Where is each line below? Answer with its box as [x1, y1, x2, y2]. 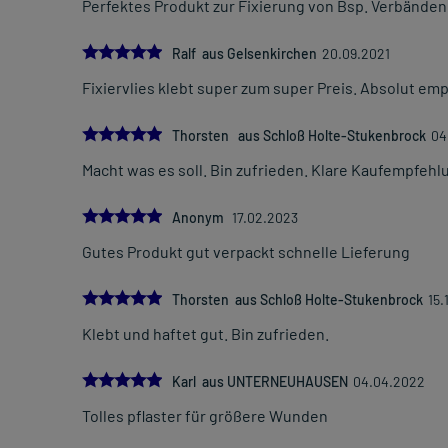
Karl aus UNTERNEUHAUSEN [172, 373, 348, 391]
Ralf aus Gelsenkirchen [172, 45, 317, 63]
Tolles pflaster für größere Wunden [82, 406, 328, 426]
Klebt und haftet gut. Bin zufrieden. [82, 324, 329, 344]
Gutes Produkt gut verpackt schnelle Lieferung [82, 242, 410, 262]
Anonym [172, 209, 227, 227]
